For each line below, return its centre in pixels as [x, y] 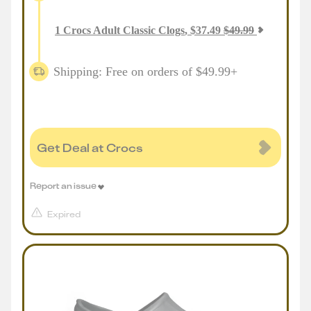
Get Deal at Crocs [90, 148]
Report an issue [63, 185]
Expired [64, 214]
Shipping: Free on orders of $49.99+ [145, 71]
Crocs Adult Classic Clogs [124, 30]
